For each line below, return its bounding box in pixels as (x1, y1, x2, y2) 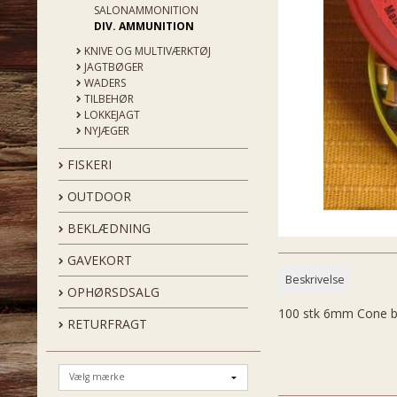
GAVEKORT (64, 251, 132, 269)
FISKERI (64, 155, 112, 173)
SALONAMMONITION (94, 2, 198, 18)
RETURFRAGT (64, 315, 147, 332)
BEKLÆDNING (64, 219, 151, 237)
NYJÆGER (82, 122, 129, 138)
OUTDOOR (64, 187, 131, 205)
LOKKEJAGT (82, 106, 140, 122)
